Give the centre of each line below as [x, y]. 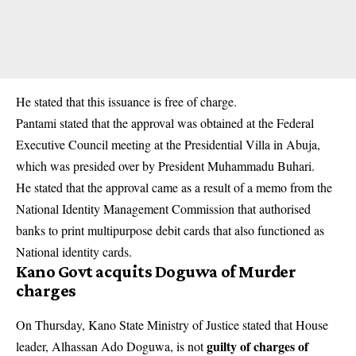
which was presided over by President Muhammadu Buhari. [165, 166]
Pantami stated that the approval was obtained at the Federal [165, 123]
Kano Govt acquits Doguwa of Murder [156, 272]
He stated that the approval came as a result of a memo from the [174, 188]
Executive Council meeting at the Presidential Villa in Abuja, [168, 145]
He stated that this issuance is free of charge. [126, 102]
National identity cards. [74, 252]
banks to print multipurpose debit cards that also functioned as [170, 230]
